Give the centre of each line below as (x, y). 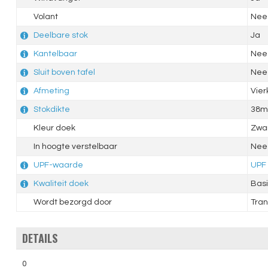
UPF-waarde (58, 165)
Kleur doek (53, 128)
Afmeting (51, 91)
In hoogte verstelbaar (74, 147)
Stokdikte (51, 110)
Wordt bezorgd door (71, 202)
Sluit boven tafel (64, 73)
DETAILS (39, 238)
